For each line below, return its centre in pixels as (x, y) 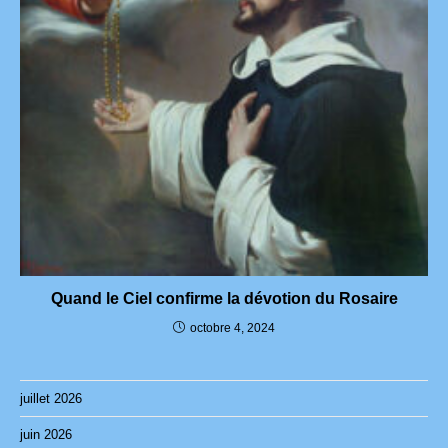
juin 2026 (46, 434)
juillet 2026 (51, 398)
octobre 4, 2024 (232, 327)
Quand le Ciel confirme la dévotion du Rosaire (224, 298)
